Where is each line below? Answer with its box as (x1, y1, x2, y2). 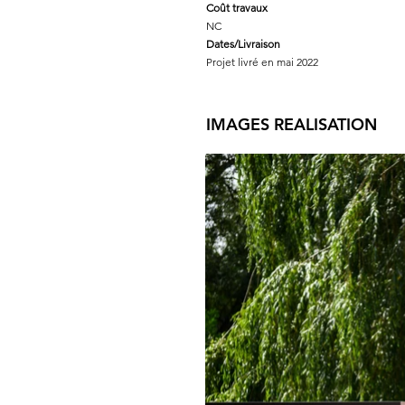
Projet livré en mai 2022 (206, 55, 318, 69)
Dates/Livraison (206, 37, 280, 51)
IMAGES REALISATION (206, 114, 377, 135)
